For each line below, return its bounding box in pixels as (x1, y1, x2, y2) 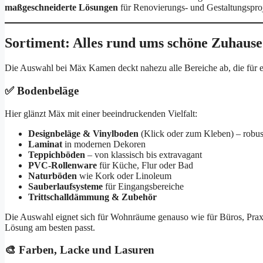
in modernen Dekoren (62, 139, 146, 149)
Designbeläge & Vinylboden (28, 128, 139, 139)
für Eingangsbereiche (103, 181, 184, 191)
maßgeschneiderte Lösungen (5, 2, 118, 13)
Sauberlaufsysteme (28, 181, 103, 191)
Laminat (28, 139, 62, 149)
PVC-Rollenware (28, 160, 97, 170)
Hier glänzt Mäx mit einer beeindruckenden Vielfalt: (5, 108, 197, 119)
